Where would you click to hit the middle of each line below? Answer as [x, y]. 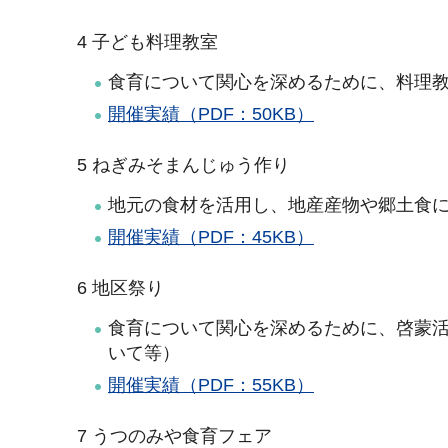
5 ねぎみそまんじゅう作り [181, 164]
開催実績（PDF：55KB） [211, 385]
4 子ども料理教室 [145, 41]
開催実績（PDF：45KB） [211, 237]
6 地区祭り [118, 287]
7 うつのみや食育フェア [172, 435]
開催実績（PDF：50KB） [211, 114]
